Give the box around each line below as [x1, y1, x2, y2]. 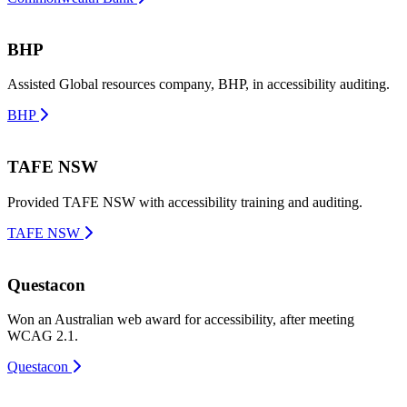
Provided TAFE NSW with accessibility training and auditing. [7, 194, 362, 210]
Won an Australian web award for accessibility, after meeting [7, 312, 354, 328]
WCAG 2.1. [7, 328, 78, 344]
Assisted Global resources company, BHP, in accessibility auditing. [7, 76, 390, 93]
